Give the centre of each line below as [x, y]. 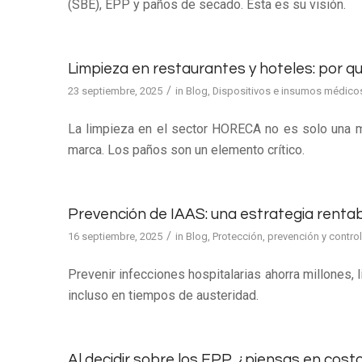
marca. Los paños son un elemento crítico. [186, 150]
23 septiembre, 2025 [115, 90]
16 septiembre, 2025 [115, 236]
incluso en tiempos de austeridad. [163, 296]
